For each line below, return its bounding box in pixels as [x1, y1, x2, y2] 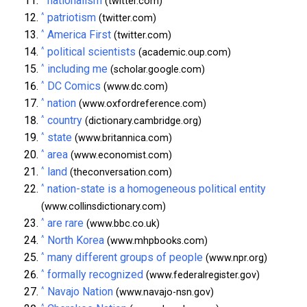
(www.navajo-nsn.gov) [113, 286, 214, 298]
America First [47, 27, 111, 41]
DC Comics [47, 79, 101, 93]
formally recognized [47, 267, 143, 281]
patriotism [47, 10, 96, 24]
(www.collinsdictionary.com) [41, 200, 166, 212]
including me [47, 62, 108, 75]
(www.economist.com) [68, 149, 172, 161]
